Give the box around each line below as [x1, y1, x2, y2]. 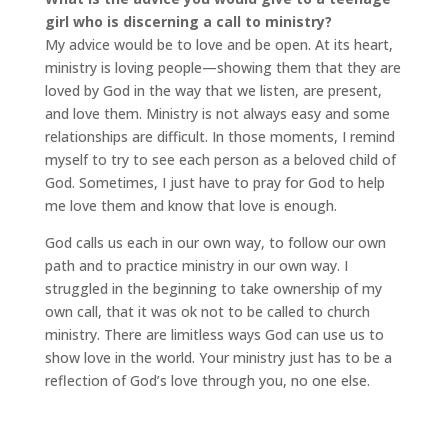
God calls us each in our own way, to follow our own [44, 233, 386, 252]
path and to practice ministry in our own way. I [44, 256, 348, 275]
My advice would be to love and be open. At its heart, [44, 35, 393, 54]
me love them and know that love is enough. [44, 196, 337, 215]
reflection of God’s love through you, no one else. [44, 371, 370, 390]
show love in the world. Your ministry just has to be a [44, 348, 392, 367]
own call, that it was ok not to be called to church [44, 302, 370, 321]
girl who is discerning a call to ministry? [44, 12, 332, 31]
